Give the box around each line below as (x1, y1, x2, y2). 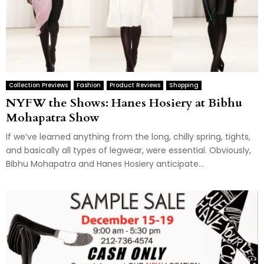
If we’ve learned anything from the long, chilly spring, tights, (6, 131, 250, 143)
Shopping (169, 81, 199, 90)
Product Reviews (110, 81, 160, 90)
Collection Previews (9, 81, 68, 90)
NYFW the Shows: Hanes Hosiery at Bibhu (6, 95, 242, 111)
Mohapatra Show (6, 110, 100, 126)
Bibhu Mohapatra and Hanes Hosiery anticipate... (6, 158, 204, 170)
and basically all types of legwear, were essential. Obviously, (6, 144, 251, 157)
